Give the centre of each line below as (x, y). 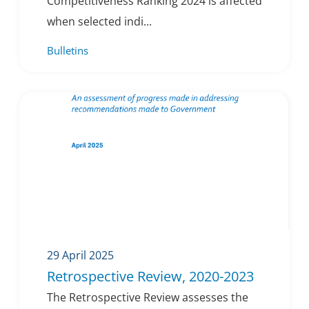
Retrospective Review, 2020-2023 (150, 277)
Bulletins (68, 51)
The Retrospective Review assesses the (148, 298)
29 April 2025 (80, 256)
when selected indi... (99, 22)
